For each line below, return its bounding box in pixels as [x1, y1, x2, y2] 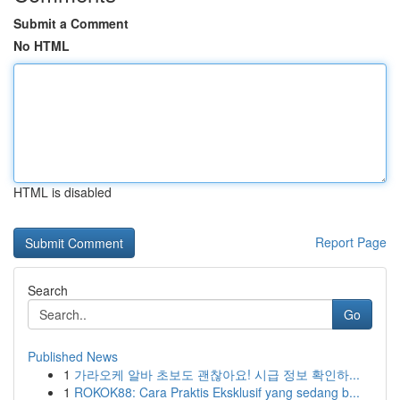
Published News [28, 347, 118, 365]
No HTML [13, 37, 70, 54]
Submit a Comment [13, 14, 129, 32]
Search [28, 281, 68, 299]
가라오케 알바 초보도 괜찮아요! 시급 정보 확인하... [74, 365, 360, 383]
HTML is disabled [13, 183, 112, 201]
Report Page [315, 233, 387, 251]
